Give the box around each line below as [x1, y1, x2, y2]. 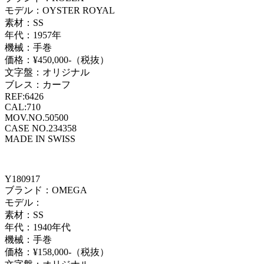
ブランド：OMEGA [5, 184, 87, 195]
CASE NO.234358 [5, 123, 77, 133]
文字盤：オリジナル [5, 67, 90, 77]
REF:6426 [5, 91, 44, 101]
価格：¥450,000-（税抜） [5, 54, 109, 65]
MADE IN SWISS [5, 133, 75, 144]
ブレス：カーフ [5, 79, 71, 90]
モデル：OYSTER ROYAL [5, 5, 115, 15]
